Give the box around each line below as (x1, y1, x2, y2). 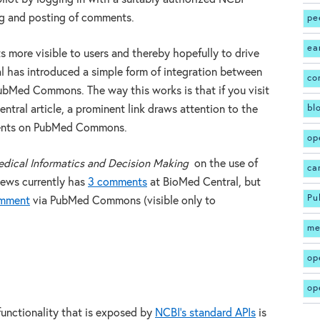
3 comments (88, 176, 147, 188)
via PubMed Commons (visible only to (30, 195, 216, 206)
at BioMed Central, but (147, 176, 261, 188)
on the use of (189, 158, 258, 169)
